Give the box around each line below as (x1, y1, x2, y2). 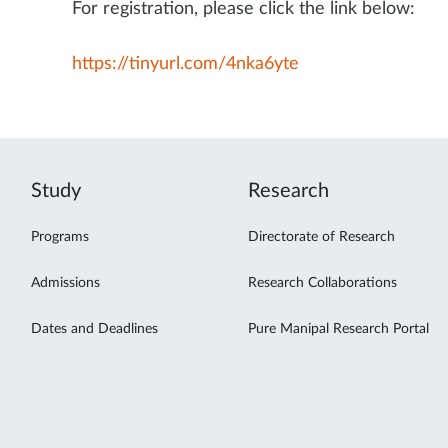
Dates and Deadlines (31, 321, 158, 336)
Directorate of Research (248, 229, 396, 244)
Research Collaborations (248, 275, 398, 290)
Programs (31, 229, 89, 244)
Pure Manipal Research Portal (248, 321, 430, 336)
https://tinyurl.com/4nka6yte (72, 54, 299, 73)
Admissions (31, 275, 100, 290)
